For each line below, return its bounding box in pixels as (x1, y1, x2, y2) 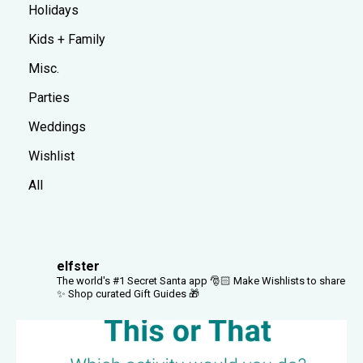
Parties (28, 89, 70, 105)
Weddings (28, 118, 86, 135)
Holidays (28, 2, 79, 18)
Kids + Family (28, 31, 105, 47)
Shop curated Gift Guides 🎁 (66, 287, 199, 300)
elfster (57, 258, 100, 274)
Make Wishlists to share (231, 274, 345, 287)
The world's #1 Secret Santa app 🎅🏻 (57, 274, 231, 287)
